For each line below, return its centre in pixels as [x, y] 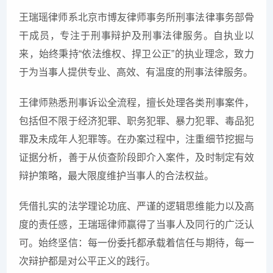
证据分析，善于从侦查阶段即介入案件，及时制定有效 [136, 158]
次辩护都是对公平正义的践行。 [87, 261]
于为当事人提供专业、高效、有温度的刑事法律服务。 [136, 73]
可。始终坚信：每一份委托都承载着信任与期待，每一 [136, 243]
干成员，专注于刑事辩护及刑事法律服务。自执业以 [136, 36]
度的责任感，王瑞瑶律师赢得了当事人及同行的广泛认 [136, 225]
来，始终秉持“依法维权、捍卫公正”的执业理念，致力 [136, 54]
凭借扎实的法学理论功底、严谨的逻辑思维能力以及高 [136, 207]
